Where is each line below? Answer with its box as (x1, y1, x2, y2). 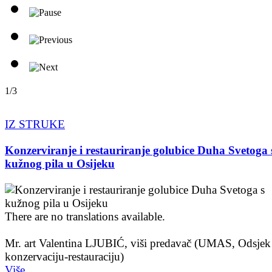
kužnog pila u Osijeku (5, 157, 115, 171)
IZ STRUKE (5, 117, 65, 131)
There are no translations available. (5, 210, 165, 223)
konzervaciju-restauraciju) (5, 250, 124, 263)
